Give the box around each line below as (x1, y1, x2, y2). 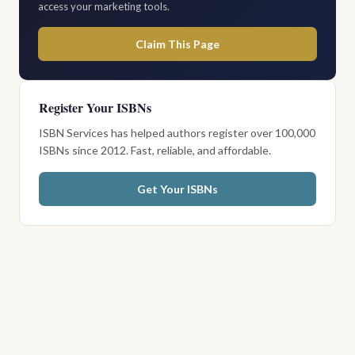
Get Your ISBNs (137, 181, 218, 196)
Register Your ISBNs (39, 97, 151, 116)
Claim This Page (136, 36, 219, 51)
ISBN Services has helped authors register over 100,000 (39, 125, 315, 139)
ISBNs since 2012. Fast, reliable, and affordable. (39, 143, 271, 157)
